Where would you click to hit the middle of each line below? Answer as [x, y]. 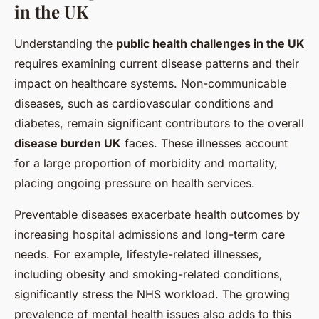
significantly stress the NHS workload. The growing [152, 294]
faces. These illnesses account [204, 143]
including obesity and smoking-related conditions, [148, 274]
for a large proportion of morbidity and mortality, [146, 163]
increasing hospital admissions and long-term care [150, 234]
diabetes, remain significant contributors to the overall [159, 123]
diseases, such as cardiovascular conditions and [144, 103]
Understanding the [65, 43]
